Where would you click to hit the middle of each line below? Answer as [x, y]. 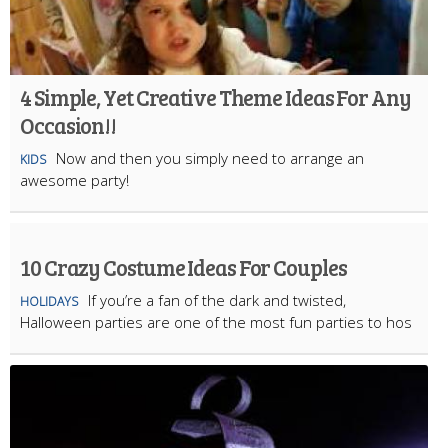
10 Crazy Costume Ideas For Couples [183, 267]
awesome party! [74, 180]
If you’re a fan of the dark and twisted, [217, 300]
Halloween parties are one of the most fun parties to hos [216, 322]
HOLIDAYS [49, 302]
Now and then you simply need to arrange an [210, 158]
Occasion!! [68, 125]
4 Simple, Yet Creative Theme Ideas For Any [215, 97]
